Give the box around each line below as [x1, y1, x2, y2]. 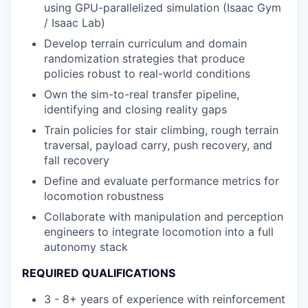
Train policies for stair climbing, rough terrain [44, 123, 278, 137]
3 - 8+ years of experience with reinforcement [44, 292, 285, 306]
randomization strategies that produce [44, 52, 245, 65]
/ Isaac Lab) [44, 16, 105, 30]
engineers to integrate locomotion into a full [44, 225, 274, 239]
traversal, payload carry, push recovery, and [44, 138, 272, 152]
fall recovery [44, 153, 109, 167]
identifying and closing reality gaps [44, 102, 227, 116]
